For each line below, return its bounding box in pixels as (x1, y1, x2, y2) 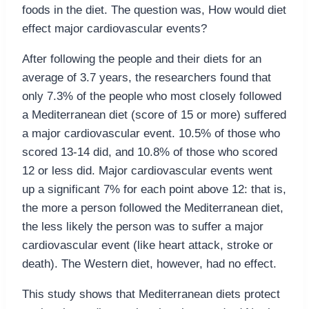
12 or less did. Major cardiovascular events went (22, 164, 272, 178)
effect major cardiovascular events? (22, 22, 207, 36)
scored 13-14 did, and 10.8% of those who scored (22, 146, 277, 159)
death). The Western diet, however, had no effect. (22, 257, 277, 271)
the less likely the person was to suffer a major (22, 220, 263, 234)
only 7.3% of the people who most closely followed (22, 90, 281, 103)
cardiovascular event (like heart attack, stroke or (22, 239, 273, 252)
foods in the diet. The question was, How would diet (22, 3, 286, 17)
